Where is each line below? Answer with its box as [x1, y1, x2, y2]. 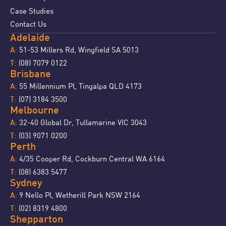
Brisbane [10, 70, 51, 80]
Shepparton [10, 215, 63, 225]
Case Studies [10, 6, 53, 15]
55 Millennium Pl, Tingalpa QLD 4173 [19, 81, 142, 91]
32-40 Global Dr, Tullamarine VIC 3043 [17, 118, 147, 127]
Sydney [10, 179, 42, 189]
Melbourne [10, 106, 59, 116]
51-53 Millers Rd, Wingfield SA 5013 [19, 45, 139, 54]
